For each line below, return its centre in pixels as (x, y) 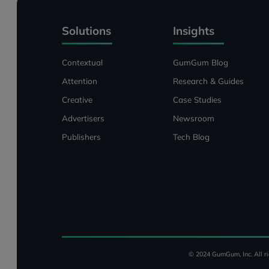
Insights (194, 31)
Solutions (86, 31)
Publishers (81, 136)
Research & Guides (209, 80)
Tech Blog (192, 136)
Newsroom (194, 118)
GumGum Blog (201, 62)
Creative (77, 99)
